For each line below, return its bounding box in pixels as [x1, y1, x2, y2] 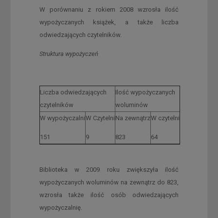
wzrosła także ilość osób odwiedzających [39, 191, 179, 199]
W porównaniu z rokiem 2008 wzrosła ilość [39, 5, 179, 13]
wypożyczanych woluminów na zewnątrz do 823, [39, 178, 179, 186]
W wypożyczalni [39, 114, 85, 122]
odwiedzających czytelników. [39, 31, 122, 38]
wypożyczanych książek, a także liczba [39, 18, 179, 26]
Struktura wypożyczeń [39, 50, 98, 57]
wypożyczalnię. [39, 203, 82, 211]
